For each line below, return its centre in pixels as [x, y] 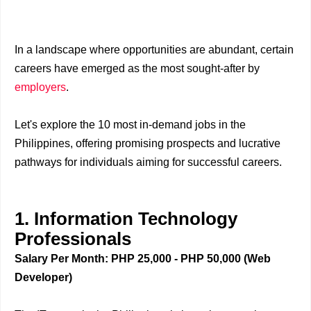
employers [40, 87]
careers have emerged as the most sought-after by [137, 68]
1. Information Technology [126, 219]
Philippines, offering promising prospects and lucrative [148, 143]
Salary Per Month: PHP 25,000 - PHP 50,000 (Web [143, 259]
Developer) [43, 277]
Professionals [73, 239]
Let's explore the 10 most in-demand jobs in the [130, 125]
